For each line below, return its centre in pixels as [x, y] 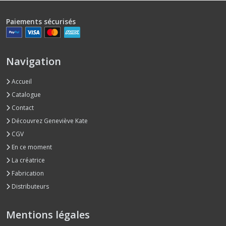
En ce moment [31, 147]
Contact [22, 108]
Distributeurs [30, 187]
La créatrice [27, 160]
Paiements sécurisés [41, 22]
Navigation [34, 62]
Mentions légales [48, 215]
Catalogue [25, 95]
